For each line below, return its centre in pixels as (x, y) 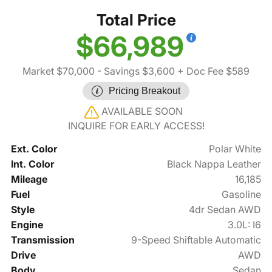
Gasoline (242, 195)
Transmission (42, 240)
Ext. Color (34, 149)
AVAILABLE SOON (143, 111)
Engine (27, 225)
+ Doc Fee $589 (212, 71)
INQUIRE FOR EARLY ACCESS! (136, 126)
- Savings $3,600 (135, 71)
